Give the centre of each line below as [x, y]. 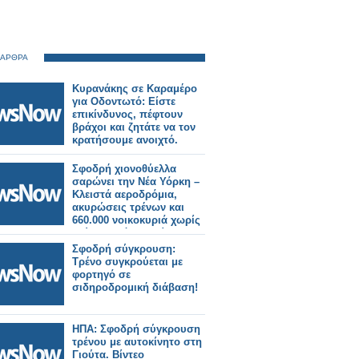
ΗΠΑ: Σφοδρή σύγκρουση [136, 329]
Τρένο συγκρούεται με [127, 262]
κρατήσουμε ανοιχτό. [125, 140]
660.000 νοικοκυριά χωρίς [136, 220]
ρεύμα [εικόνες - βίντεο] [131, 233]
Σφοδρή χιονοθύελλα [124, 169]
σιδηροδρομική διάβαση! [135, 287]
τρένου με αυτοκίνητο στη [137, 342]
